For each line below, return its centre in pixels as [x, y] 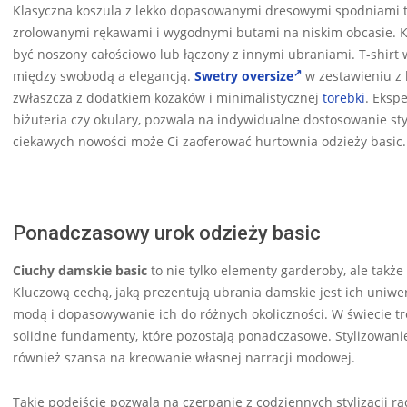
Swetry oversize [244, 76]
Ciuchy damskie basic [80, 271]
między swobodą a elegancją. [104, 76]
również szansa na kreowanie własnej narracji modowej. [184, 358]
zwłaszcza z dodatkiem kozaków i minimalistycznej [168, 98]
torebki [344, 98]
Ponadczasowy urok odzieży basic [167, 233]
